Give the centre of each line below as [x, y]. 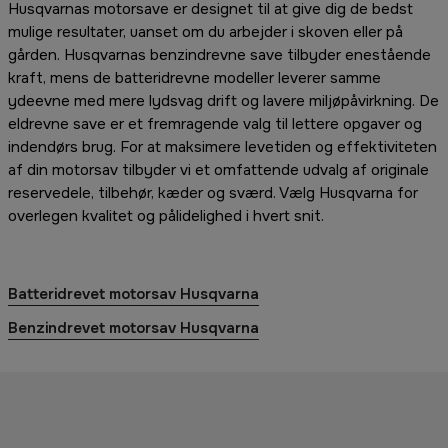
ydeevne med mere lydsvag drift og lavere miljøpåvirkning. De [223, 100]
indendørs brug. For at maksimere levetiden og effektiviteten [222, 146]
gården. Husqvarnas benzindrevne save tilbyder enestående [219, 54]
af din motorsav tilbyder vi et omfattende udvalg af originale [218, 169]
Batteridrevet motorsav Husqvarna [133, 293]
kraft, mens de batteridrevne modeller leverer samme [194, 77]
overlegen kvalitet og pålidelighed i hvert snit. [166, 215]
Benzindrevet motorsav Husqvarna [133, 327]
